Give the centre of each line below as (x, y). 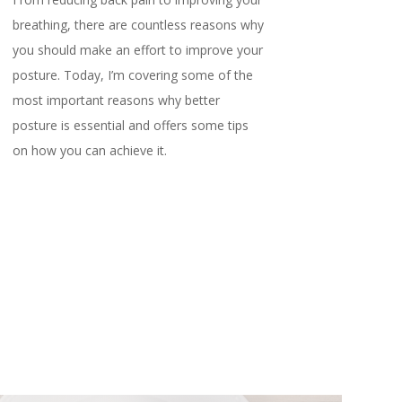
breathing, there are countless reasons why (138, 25)
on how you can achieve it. (89, 151)
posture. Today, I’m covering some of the (132, 75)
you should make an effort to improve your (137, 50)
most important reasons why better (116, 100)
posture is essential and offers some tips (130, 126)
